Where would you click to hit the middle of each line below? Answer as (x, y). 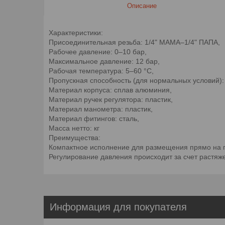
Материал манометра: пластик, (101, 109)
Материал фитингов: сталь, (94, 118)
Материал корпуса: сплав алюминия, (110, 90)
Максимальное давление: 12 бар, (104, 61)
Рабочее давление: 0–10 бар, (98, 51)
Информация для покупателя (118, 207)
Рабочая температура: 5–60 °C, (101, 71)
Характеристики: (76, 32)
